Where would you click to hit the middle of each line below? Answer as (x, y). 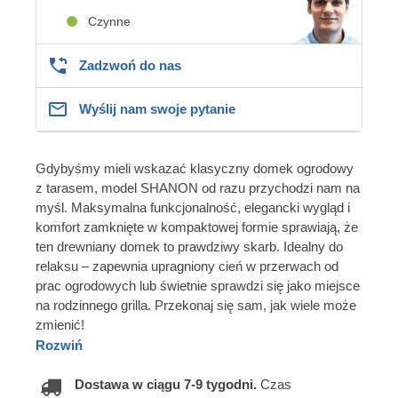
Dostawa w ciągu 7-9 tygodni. (167, 384)
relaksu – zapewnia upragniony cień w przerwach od (187, 266)
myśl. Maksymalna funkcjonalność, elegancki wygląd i (193, 207)
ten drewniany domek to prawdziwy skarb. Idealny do (189, 246)
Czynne (109, 21)
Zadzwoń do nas (130, 65)
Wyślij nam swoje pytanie (157, 108)
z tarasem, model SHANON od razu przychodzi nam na (198, 187)
